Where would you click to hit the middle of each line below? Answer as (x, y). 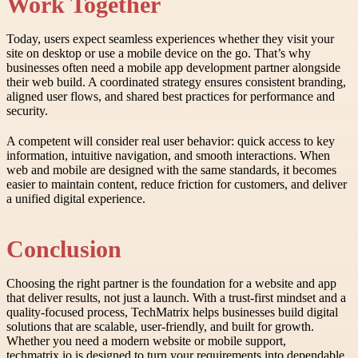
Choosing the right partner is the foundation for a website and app (171, 283)
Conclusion (64, 249)
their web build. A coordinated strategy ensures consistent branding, (176, 82)
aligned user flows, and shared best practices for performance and (171, 97)
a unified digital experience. (76, 199)
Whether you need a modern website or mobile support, (146, 340)
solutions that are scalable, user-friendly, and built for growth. (160, 326)
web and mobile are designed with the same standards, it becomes (171, 170)
